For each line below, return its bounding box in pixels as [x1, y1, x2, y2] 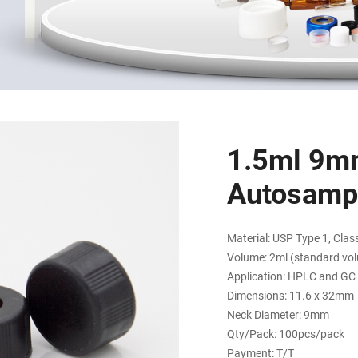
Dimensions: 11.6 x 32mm [226, 289, 354, 302]
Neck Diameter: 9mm [226, 308, 329, 321]
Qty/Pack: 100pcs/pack [226, 328, 344, 340]
